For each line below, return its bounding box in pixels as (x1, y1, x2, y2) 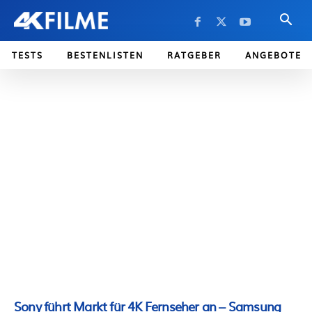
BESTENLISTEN (67, 49, 143, 61)
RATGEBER (167, 49, 221, 61)
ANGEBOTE (245, 49, 302, 61)
